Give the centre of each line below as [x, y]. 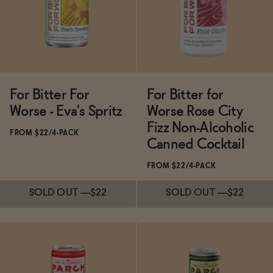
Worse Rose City [194, 112]
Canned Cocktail [195, 144]
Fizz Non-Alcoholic [200, 128]
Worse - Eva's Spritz [66, 112]
